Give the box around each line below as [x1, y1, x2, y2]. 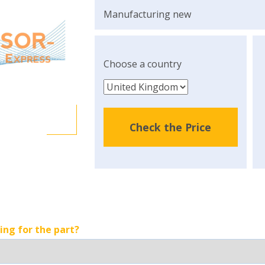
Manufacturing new [103, 8, 191, 21]
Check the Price [130, 119, 212, 134]
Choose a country [103, 57, 182, 70]
